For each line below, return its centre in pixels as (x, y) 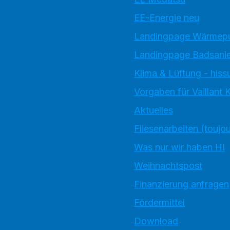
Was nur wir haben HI (179, 147)
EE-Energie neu (167, 18)
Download (156, 221)
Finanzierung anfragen (181, 184)
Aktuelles (154, 110)
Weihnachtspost (168, 166)
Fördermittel (159, 203)
